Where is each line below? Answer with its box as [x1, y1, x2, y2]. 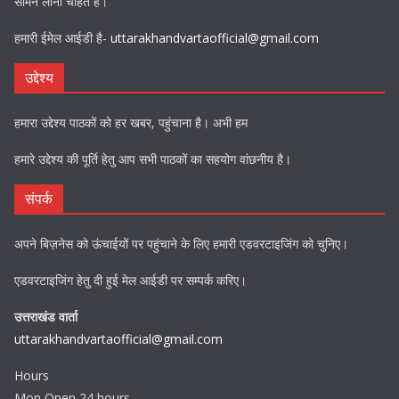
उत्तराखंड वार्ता [14, 308, 77, 326]
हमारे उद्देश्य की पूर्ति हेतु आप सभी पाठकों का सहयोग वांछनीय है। [14, 151, 291, 168]
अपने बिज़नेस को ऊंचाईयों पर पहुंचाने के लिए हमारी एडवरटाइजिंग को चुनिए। [14, 235, 348, 253]
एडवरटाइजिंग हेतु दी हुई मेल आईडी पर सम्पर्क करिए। [14, 272, 247, 289]
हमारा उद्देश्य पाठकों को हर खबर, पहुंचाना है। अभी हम [14, 114, 248, 132]
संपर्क [25, 189, 53, 209]
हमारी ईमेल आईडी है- [14, 29, 110, 47]
